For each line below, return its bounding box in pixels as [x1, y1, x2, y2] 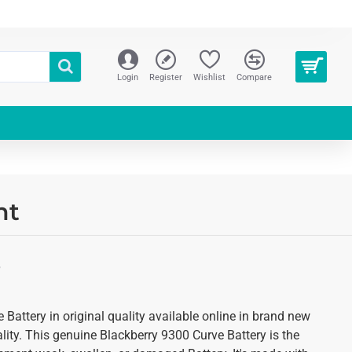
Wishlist [193, 72, 225, 82]
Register [149, 72, 182, 82]
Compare [236, 72, 272, 82]
